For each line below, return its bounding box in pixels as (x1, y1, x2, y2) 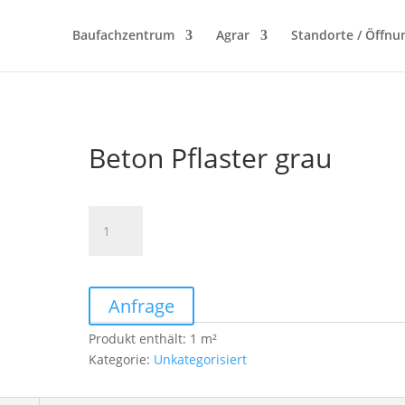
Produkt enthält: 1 (89, 330, 202, 347)
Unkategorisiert (154, 351, 248, 368)
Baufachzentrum (72, 26, 174, 43)
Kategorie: (89, 351, 155, 368)
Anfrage (108, 294, 175, 318)
